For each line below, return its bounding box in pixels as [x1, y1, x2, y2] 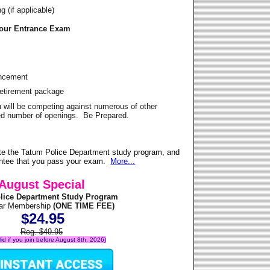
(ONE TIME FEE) [51, 201, 115, 211]
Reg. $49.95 [20, 227, 63, 237]
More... [110, 157, 136, 166]
